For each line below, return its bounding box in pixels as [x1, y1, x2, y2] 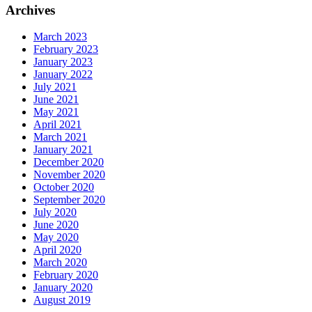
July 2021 [33, 81, 77, 93]
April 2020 [33, 244, 81, 256]
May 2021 [33, 106, 79, 118]
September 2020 [33, 194, 105, 206]
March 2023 [33, 31, 87, 43]
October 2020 [33, 181, 94, 194]
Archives [6, 2, 55, 17]
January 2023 [33, 56, 93, 68]
